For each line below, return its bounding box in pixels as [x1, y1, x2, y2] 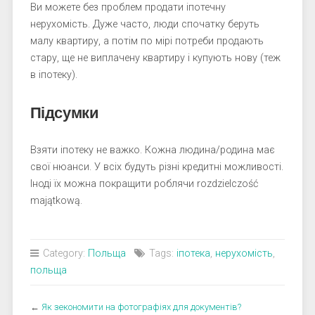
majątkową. [30, 195, 82, 207]
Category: [39, 247, 88, 259]
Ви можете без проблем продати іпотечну [30, 1, 226, 13]
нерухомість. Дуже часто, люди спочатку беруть [30, 18, 259, 30]
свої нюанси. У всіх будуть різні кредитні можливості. [30, 161, 283, 173]
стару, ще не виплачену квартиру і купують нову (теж [30, 52, 281, 64]
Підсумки [30, 103, 99, 122]
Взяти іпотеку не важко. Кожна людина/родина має [30, 144, 275, 156]
